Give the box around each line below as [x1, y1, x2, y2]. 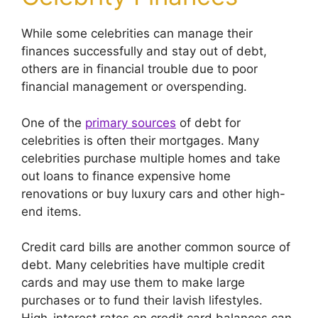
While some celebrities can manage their [21, 26, 253, 40]
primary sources [85, 115, 176, 130]
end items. [21, 204, 82, 219]
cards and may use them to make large [21, 275, 245, 290]
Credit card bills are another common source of [21, 240, 290, 254]
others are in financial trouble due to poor [21, 62, 258, 76]
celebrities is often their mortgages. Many [21, 133, 259, 148]
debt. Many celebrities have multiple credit [21, 258, 265, 272]
